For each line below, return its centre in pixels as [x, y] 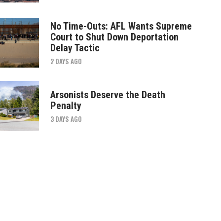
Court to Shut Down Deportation [114, 37]
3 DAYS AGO [66, 119]
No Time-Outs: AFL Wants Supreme [121, 26]
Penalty [66, 105]
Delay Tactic [75, 48]
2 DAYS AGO [66, 61]
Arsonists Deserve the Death [108, 94]
